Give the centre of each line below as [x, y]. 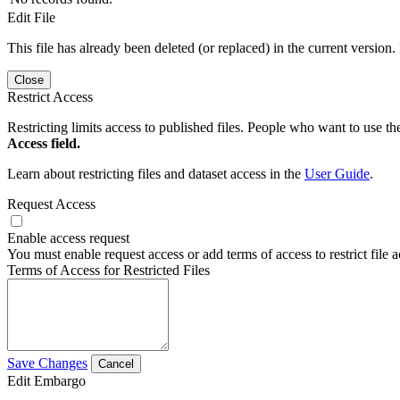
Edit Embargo [46, 380]
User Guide [337, 173]
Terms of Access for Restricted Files [108, 270]
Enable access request [68, 237]
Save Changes [47, 362]
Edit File [31, 17]
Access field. [44, 143]
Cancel [116, 363]
